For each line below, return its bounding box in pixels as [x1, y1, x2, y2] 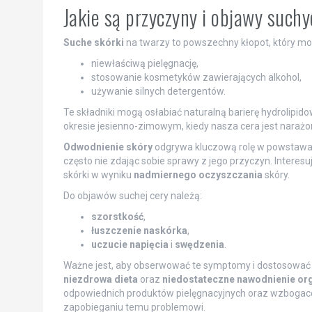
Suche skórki [63, 36, 124, 48]
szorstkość [91, 210, 143, 222]
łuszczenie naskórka [91, 224, 187, 236]
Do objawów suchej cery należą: [63, 189, 202, 201]
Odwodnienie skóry [63, 141, 153, 153]
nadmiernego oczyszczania [133, 169, 263, 180]
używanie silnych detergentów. [91, 85, 226, 97]
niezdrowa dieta [63, 273, 138, 285]
